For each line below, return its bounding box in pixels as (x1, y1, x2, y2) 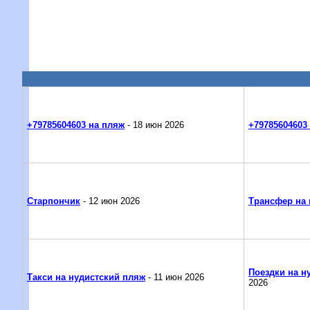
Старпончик (26, 196, 80, 207)
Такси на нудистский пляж (26, 272, 145, 283)
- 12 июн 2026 (80, 196, 140, 207)
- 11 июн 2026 (145, 272, 204, 283)
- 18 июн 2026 (124, 120, 184, 131)
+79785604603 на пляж (26, 120, 125, 131)
